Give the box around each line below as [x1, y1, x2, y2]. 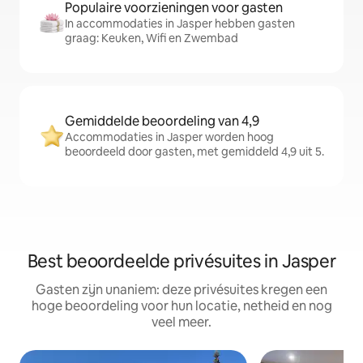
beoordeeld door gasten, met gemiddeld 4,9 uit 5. [65, 144, 324, 159]
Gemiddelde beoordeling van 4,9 [65, 113, 259, 130]
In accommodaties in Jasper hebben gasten [65, 16, 295, 31]
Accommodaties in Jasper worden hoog [65, 130, 274, 144]
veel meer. [152, 314, 211, 331]
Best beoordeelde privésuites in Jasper [27, 250, 336, 273]
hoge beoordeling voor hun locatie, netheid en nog [31, 297, 332, 314]
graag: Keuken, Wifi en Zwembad [65, 31, 238, 45]
